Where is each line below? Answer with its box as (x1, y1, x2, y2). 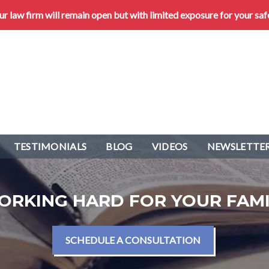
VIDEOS (151, 141, 188, 153)
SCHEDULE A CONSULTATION (65, 234, 201, 246)
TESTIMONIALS (13, 141, 87, 153)
